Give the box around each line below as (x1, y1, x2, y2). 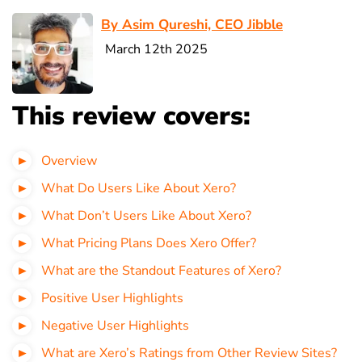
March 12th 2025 (105, 40, 208, 58)
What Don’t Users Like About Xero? (41, 206, 251, 225)
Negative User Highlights (41, 316, 189, 335)
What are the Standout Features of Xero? (41, 261, 281, 280)
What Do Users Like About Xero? (41, 179, 236, 197)
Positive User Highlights (41, 288, 183, 307)
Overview (41, 151, 97, 170)
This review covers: (12, 98, 250, 133)
